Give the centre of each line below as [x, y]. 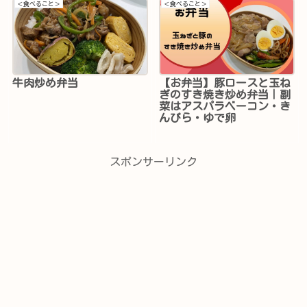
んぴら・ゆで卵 [198, 118]
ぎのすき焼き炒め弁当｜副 [225, 94]
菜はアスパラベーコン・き [225, 106]
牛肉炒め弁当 [46, 83]
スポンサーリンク [153, 161]
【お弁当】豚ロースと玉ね [225, 83]
